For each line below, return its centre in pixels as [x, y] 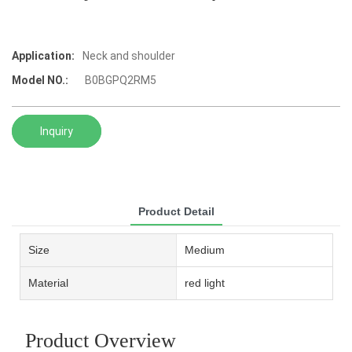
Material [48, 282]
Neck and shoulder [129, 56]
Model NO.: [40, 81]
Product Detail [176, 211]
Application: [43, 56]
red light [204, 282]
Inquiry [57, 131]
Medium [204, 249]
